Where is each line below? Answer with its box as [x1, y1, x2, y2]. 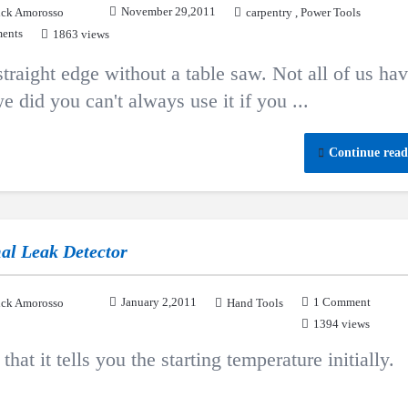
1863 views [53, 27, 109, 41]
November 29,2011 [121, 5, 216, 18]
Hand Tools [227, 296, 283, 310]
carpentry [246, 5, 292, 19]
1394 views [313, 317, 370, 331]
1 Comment [313, 295, 371, 309]
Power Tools [301, 5, 361, 19]
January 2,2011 [121, 295, 197, 309]
